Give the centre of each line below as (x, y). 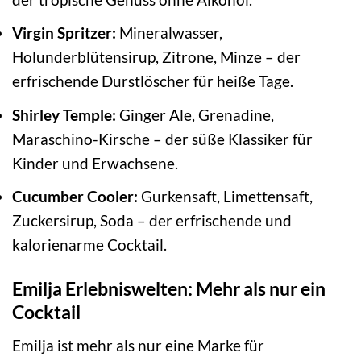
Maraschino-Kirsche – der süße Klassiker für (162, 139)
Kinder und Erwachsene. (95, 163)
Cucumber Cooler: (75, 197)
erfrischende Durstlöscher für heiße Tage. (153, 81)
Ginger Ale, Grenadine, (195, 114)
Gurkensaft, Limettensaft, (225, 197)
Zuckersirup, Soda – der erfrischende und (152, 221)
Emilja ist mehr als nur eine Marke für (138, 345)
